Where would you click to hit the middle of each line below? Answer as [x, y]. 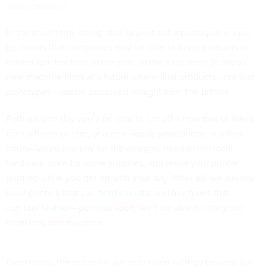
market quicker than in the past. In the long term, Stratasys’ [127, 62]
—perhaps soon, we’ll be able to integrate [156, 208]
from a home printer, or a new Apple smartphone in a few [124, 133]
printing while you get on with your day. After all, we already [130, 178]
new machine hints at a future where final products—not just [130, 77]
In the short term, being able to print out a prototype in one [128, 32]
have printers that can [52, 193]
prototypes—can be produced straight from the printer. [118, 92]
